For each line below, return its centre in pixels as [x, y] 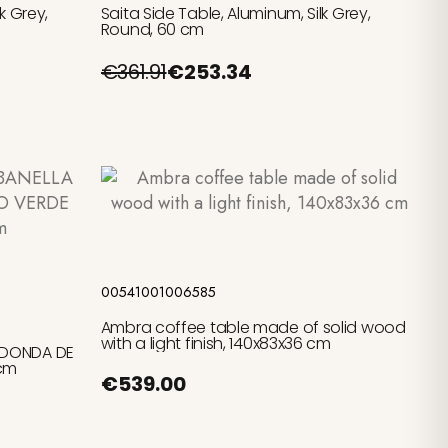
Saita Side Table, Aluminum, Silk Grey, [235, 14]
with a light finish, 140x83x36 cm [215, 344]
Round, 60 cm [152, 30]
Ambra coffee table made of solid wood [253, 328]
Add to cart [259, 237]
